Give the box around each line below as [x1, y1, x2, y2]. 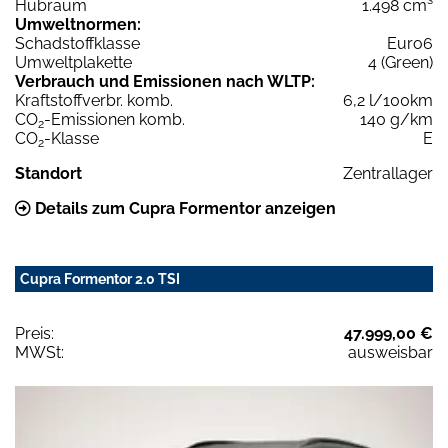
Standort [15, 163, 82, 183]
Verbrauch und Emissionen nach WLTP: [15, 71, 315, 91]
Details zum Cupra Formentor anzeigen [31, 198, 336, 218]
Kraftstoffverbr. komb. [15, 90, 173, 110]
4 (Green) [368, 52, 433, 72]
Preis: [15, 323, 54, 343]
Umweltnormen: [15, 14, 141, 34]
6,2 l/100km [343, 90, 433, 110]
